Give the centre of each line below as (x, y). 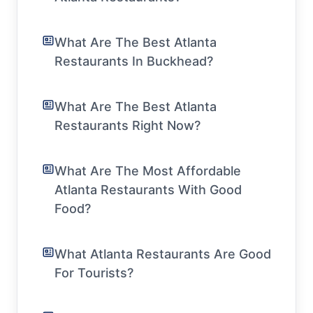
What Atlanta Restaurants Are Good (163, 254)
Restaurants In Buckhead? (134, 61)
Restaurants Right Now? (128, 125)
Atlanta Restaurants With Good (148, 189)
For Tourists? (94, 272)
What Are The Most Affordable (148, 170)
